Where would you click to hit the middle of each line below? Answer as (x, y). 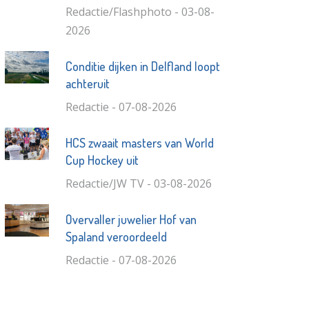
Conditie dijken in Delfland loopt (142, 66)
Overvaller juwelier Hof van (131, 219)
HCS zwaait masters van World (139, 142)
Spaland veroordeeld (116, 236)
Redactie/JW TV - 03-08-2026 (138, 183)
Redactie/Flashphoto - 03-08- (140, 11)
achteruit (87, 83)
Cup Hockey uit (102, 160)
